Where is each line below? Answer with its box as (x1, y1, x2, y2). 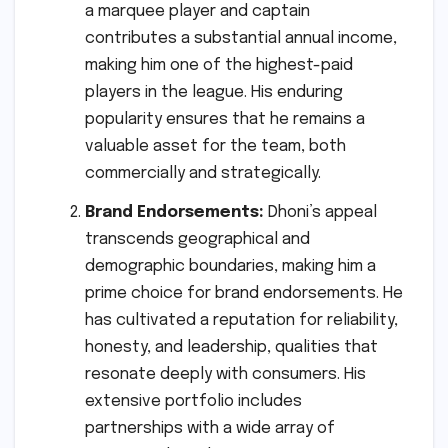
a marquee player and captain (85, 2, 310, 20)
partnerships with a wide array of (85, 420, 335, 438)
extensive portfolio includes (85, 393, 302, 411)
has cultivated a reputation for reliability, (85, 312, 398, 330)
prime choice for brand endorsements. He (85, 285, 403, 303)
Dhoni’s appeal (264, 204, 377, 222)
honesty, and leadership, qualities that (85, 339, 378, 357)
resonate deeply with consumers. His (85, 366, 366, 384)
